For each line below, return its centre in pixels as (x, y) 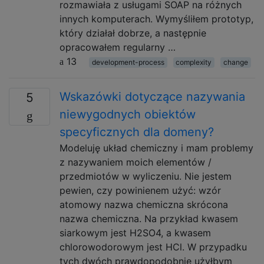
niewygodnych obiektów (128, 114)
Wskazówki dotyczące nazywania (152, 97)
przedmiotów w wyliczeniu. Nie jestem (146, 176)
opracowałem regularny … (118, 47)
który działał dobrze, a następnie (133, 33)
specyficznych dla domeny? (137, 132)
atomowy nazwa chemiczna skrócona (144, 204)
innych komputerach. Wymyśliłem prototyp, (156, 19)
